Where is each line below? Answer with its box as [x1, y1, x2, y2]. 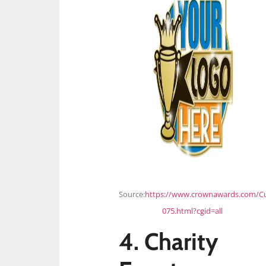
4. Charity [119, 227, 218, 256]
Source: [119, 188, 145, 199]
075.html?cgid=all [162, 205, 223, 216]
